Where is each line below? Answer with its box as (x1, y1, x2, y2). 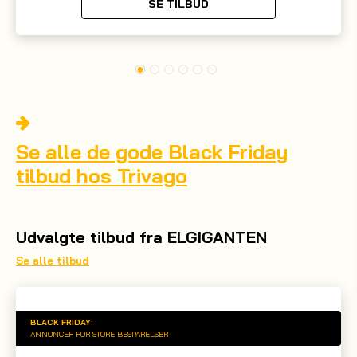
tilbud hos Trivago (16, 163, 187, 188)
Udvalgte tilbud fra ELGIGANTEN (16, 227, 267, 247)
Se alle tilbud (16, 254, 89, 267)
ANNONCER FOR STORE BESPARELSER (30, 329, 168, 339)
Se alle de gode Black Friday (16, 139, 288, 164)
